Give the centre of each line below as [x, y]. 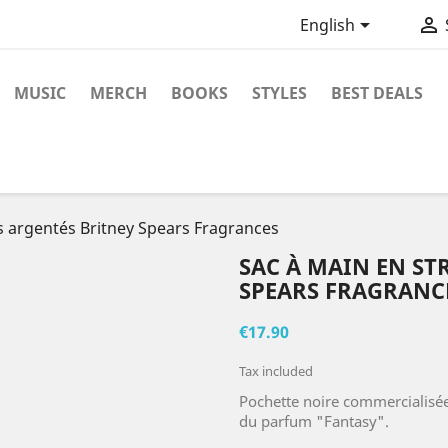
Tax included [276, 371]
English [327, 25]
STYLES [279, 93]
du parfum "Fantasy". [314, 421]
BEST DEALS [377, 93]
